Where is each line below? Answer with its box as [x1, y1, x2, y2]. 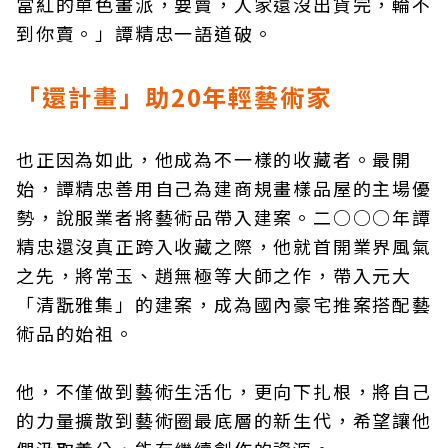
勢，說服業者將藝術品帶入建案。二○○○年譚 [16, 204, 432, 230]
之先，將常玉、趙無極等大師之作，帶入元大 [16, 262, 412, 288]
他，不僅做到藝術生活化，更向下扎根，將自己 [16, 378, 432, 404]
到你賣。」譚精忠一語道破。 [16, 20, 274, 46]
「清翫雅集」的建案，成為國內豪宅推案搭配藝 [16, 291, 432, 317]
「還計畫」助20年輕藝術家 [16, 79, 332, 114]
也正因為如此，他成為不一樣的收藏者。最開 [16, 146, 412, 172]
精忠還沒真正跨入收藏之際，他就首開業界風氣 [16, 233, 432, 259]
